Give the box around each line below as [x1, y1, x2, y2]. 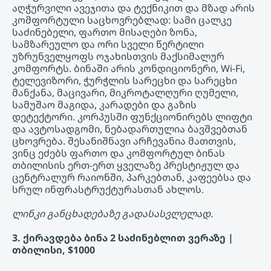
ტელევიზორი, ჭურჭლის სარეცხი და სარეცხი [12, 74, 237, 88]
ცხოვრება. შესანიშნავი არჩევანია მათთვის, [12, 134, 236, 148]
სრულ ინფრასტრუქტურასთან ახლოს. [12, 183, 204, 197]
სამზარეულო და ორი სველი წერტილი [12, 38, 204, 51]
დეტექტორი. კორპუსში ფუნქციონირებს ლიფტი [12, 110, 252, 124]
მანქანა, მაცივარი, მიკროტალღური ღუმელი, [12, 86, 238, 100]
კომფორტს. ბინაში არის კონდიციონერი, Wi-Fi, [12, 62, 245, 76]
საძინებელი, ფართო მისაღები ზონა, [12, 25, 197, 39]
